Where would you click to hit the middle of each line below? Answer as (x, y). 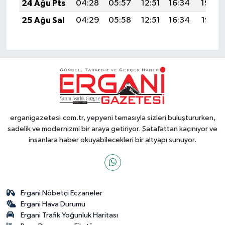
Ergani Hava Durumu (53, 204)
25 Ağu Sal (43, 20)
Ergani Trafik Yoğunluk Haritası (70, 215)
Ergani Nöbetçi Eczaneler (62, 193)
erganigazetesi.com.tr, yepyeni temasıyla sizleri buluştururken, (113, 118)
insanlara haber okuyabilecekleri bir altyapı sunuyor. (113, 140)
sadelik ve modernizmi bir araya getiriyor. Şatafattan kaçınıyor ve (113, 129)
